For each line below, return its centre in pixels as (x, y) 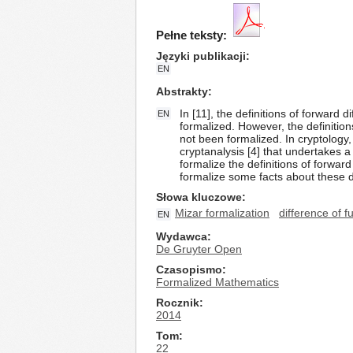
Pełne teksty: (191, 35)
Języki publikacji (201, 56)
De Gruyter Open (199, 249)
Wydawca (182, 236)
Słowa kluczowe (199, 197)
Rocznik (178, 303)
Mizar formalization (222, 213)
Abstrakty (182, 91)
